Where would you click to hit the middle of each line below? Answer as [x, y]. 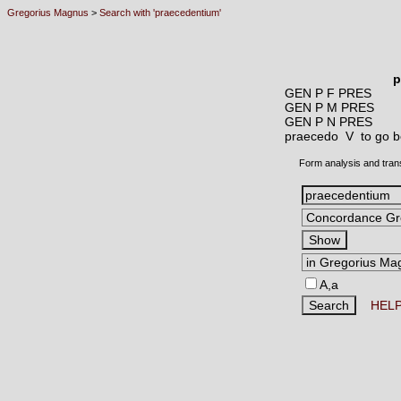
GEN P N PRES [328, 122]
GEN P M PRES [329, 107]
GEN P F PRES [328, 93]
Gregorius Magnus [48, 13]
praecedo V [323, 136]
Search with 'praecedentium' [160, 13]
